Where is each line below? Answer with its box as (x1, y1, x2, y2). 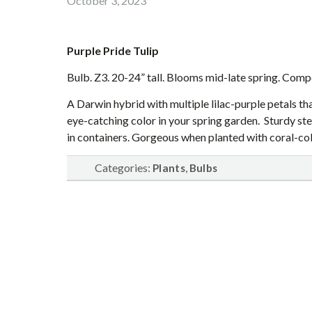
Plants (153, 162, 185, 174)
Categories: (95, 161, 153, 174)
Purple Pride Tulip (67, 44, 159, 57)
